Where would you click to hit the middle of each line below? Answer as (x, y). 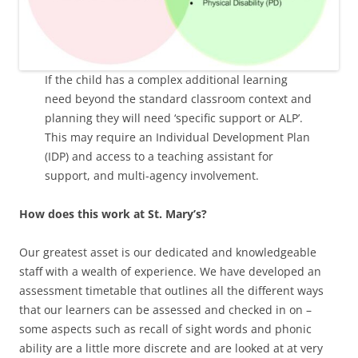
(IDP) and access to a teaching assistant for (159, 156)
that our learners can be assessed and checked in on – (165, 309)
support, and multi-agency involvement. (152, 175)
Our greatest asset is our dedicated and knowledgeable (168, 252)
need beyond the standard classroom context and (178, 98)
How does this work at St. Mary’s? (113, 213)
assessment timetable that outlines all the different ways (171, 290)
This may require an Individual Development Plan (177, 137)
